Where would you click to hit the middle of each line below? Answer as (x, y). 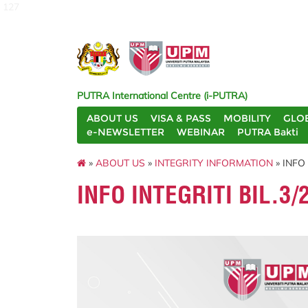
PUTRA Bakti (268, 132)
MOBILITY (247, 118)
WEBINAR (201, 132)
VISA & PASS (181, 118)
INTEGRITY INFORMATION (214, 163)
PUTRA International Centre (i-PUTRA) (162, 96)
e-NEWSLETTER (125, 132)
